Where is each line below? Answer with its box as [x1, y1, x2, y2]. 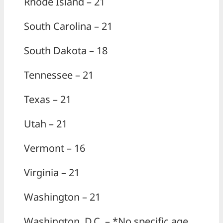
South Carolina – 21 [24, 19, 112, 33]
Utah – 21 [24, 117, 67, 131]
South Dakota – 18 [24, 44, 108, 58]
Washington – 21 [24, 190, 101, 204]
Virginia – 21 [24, 166, 80, 180]
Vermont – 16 [24, 141, 85, 155]
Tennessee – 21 [24, 68, 94, 82]
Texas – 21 [24, 93, 71, 107]
